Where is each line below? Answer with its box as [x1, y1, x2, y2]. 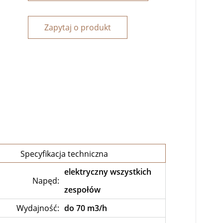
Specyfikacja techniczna [20, 148, 108, 160]
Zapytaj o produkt [44, 22, 111, 33]
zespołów [64, 184, 101, 196]
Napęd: [32, 175, 59, 187]
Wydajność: [16, 203, 59, 214]
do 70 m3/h [64, 203, 107, 214]
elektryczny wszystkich [64, 166, 151, 178]
